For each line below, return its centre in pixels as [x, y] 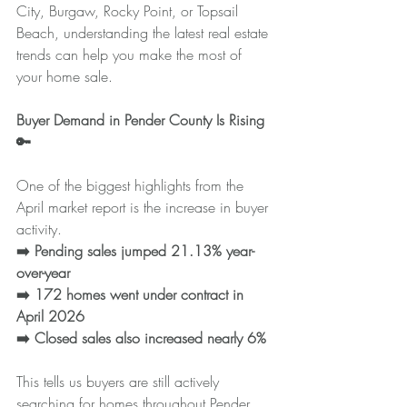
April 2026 [50, 316]
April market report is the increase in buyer [144, 207]
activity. [39, 228]
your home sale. [65, 76]
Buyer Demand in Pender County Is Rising [143, 119]
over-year [43, 272]
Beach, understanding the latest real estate [144, 32]
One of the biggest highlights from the [132, 185]
